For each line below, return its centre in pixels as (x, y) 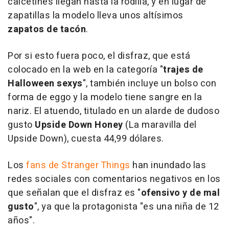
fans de (44, 165)
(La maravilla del (160, 125)
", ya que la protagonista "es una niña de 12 (127, 207)
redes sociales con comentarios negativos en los (114, 179)
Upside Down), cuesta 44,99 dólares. (86, 139)
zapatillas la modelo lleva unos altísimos (96, 15)
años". (21, 220)
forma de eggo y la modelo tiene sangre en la (105, 97)
